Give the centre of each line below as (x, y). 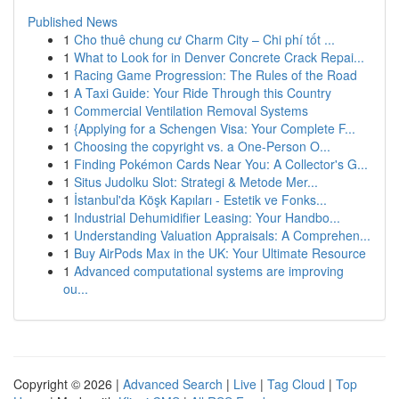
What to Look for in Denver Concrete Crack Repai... (219, 57)
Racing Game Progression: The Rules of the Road (216, 75)
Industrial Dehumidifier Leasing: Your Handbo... (207, 217)
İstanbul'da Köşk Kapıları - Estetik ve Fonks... (200, 199)
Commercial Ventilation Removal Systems (191, 110)
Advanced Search (173, 384)
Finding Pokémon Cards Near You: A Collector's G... (221, 164)
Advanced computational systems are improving (209, 271)
